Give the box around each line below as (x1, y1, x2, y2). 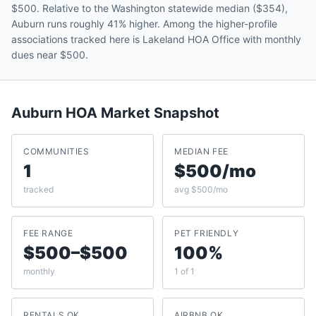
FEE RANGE (23, 228, 73, 238)
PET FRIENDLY (174, 228, 239, 238)
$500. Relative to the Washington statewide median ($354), (11, 2, 288, 14)
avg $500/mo (174, 184, 228, 195)
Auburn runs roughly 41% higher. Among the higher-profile (11, 18, 277, 30)
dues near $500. (11, 49, 88, 61)
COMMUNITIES (23, 146, 90, 157)
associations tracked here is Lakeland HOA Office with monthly (11, 33, 301, 45)
